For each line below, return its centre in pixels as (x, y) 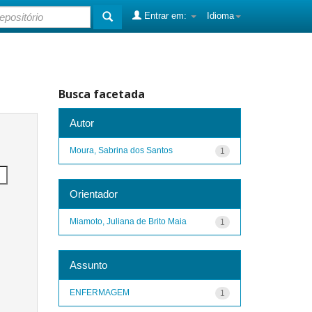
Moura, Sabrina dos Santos (121, 150)
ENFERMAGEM (99, 292)
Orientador (93, 194)
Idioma (220, 16)
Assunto (88, 265)
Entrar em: (165, 16)
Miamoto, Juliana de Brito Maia (128, 221)
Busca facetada (101, 94)
